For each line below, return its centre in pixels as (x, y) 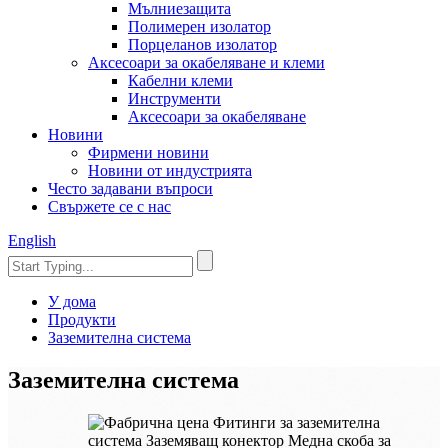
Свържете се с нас (109, 206)
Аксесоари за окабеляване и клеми (206, 62)
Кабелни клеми (180, 80)
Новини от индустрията (170, 170)
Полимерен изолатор (199, 26)
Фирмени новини (148, 152)
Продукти (82, 319)
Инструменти (174, 98)
